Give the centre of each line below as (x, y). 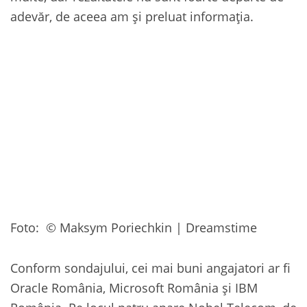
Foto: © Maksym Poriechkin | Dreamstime (134, 228)
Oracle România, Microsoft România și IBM (134, 288)
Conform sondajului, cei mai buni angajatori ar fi (150, 268)
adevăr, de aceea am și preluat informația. (132, 16)
